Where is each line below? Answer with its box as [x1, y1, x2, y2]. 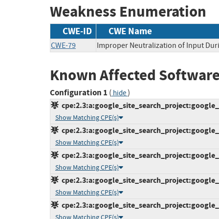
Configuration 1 [50, 87, 108, 99]
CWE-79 [51, 40, 76, 50]
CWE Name [109, 24, 152, 37]
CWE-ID [63, 24, 92, 37]
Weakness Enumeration [50, 1, 206, 22]
